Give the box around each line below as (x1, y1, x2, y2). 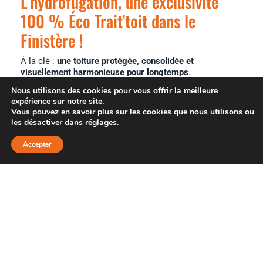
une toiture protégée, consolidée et (57, 56, 194, 67)
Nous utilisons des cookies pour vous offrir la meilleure (11, 85, 218, 96)
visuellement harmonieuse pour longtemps (21, 67, 188, 78)
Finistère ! (21, 28, 83, 52)
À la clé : (21, 56, 57, 67)
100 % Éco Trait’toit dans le (21, 8, 195, 33)
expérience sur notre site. (11, 96, 104, 107)
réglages (85, 117, 117, 128)
